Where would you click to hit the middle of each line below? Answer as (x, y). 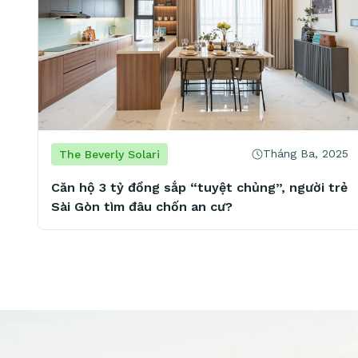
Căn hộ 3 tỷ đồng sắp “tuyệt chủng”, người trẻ (199, 187)
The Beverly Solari (109, 154)
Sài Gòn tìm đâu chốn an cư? (142, 206)
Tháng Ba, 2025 (306, 154)
